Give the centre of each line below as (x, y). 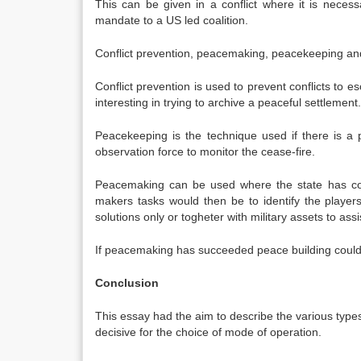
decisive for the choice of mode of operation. (208, 332)
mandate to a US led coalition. (172, 20)
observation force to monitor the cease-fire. (205, 151)
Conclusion (127, 283)
